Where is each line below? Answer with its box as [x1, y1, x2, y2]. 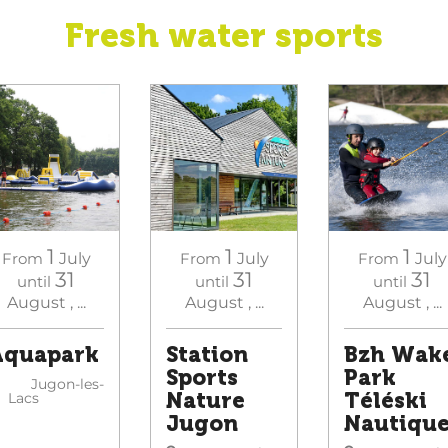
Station [166, 342, 248, 368]
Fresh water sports [65, 15, 383, 56]
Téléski [344, 388, 427, 414]
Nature [166, 388, 245, 414]
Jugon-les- [8, 375, 104, 393]
